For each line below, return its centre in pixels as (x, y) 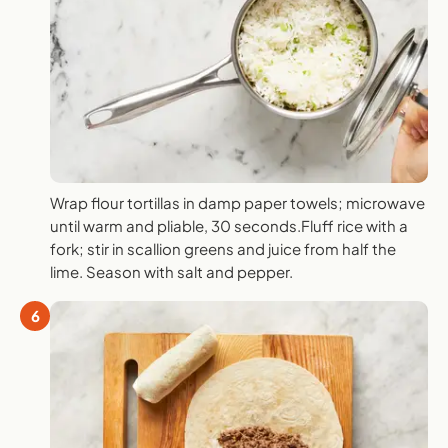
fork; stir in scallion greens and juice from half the (223, 248)
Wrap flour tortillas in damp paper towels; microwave (237, 202)
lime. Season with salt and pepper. (171, 271)
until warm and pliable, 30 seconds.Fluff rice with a (229, 225)
